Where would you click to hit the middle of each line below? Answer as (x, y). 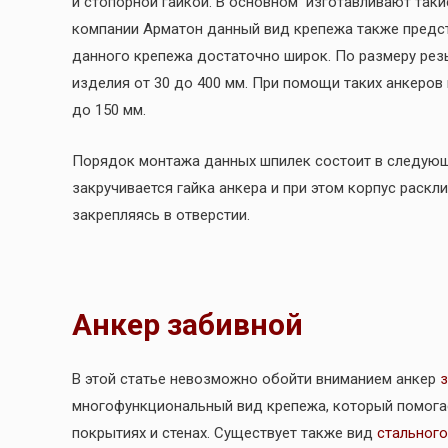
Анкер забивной (187, 325)
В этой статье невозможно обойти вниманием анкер (256, 379)
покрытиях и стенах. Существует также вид (224, 433)
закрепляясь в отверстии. (161, 215)
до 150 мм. (109, 110)
